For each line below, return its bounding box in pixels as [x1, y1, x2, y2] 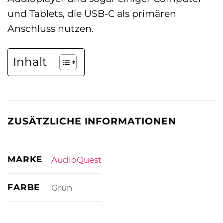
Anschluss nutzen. [7, 22, 94, 34]
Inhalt [13, 55, 47, 69]
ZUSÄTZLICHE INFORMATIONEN [7, 114, 176, 127]
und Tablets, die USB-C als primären [7, 7, 176, 19]
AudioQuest [51, 154, 102, 165]
